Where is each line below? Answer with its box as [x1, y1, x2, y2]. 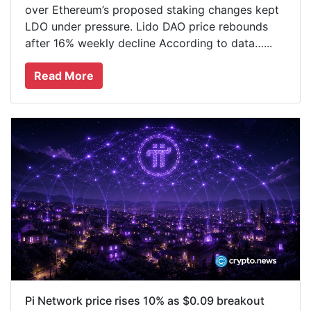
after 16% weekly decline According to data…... [25, 35, 272, 50]
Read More [34, 68, 94, 83]
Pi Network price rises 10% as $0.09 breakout [25, 293, 264, 308]
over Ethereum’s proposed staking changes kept [25, 2, 279, 17]
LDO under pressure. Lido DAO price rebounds [25, 19, 268, 33]
